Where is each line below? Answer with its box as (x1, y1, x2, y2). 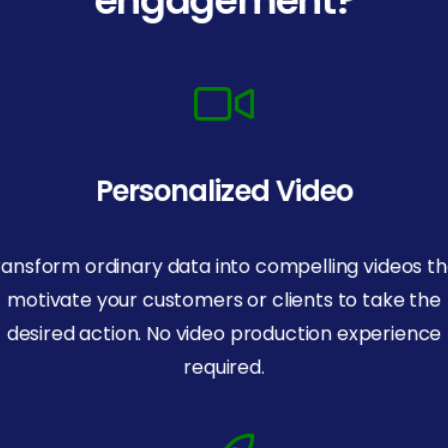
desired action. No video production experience (6, 319, 442, 348)
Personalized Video (95, 170, 353, 211)
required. (183, 353, 265, 381)
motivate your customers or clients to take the (7, 286, 441, 314)
